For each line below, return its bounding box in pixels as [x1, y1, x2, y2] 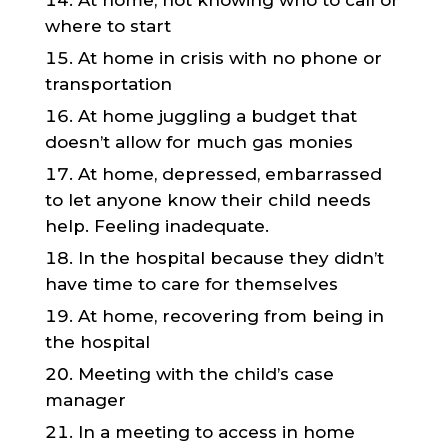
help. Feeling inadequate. [44, 216, 269, 236]
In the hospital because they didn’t [77, 248, 384, 268]
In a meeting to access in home [77, 422, 355, 442]
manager [44, 390, 126, 410]
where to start [44, 16, 171, 36]
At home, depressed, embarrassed [77, 164, 382, 184]
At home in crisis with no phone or [77, 48, 382, 68]
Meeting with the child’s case [77, 364, 334, 384]
